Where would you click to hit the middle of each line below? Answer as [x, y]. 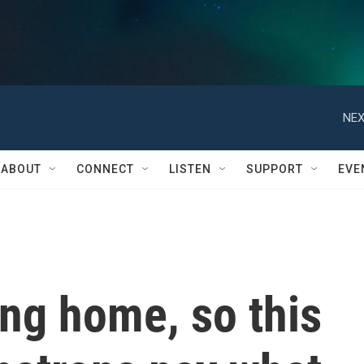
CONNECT [105, 169]
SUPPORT [275, 169]
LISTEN [190, 169]
